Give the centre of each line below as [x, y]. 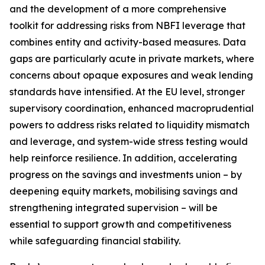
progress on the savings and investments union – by [126, 174]
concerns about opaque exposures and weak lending [131, 75]
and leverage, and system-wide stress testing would [129, 141]
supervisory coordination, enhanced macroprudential [132, 108]
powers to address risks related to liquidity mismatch [130, 125]
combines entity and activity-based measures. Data [128, 42]
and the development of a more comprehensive [118, 9]
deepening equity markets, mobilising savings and [124, 191]
